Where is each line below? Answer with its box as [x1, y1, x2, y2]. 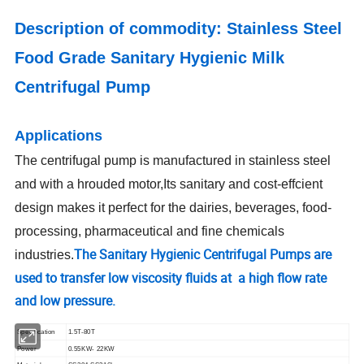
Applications [15, 128, 103, 145]
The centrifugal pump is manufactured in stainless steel [15, 154, 331, 168]
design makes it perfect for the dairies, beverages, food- [15, 201, 332, 215]
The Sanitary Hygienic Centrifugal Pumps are [74, 245, 332, 264]
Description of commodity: [15, 19, 227, 38]
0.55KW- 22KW [67, 344, 115, 353]
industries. [15, 248, 75, 262]
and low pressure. [15, 292, 116, 310]
